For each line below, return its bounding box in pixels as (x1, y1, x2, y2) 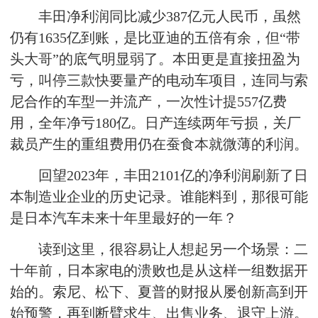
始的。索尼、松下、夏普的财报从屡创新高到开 (10, 284, 308, 300)
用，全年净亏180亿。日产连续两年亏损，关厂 (10, 115, 301, 131)
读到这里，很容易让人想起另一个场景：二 (38, 241, 308, 257)
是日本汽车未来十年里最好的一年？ (10, 210, 237, 226)
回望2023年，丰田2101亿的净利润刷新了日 (38, 168, 308, 183)
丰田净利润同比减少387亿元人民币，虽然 (38, 9, 301, 24)
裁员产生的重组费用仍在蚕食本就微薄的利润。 (10, 136, 308, 152)
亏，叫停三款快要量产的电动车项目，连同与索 (10, 72, 308, 88)
